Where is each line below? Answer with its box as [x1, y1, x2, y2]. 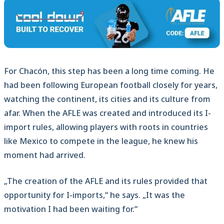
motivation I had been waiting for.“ [4, 203, 137, 215]
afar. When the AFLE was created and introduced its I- [4, 107, 211, 119]
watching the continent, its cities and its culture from [4, 93, 210, 105]
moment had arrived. [4, 149, 85, 161]
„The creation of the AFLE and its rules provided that [4, 175, 207, 187]
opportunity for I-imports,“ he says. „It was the [4, 189, 185, 201]
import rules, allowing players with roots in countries [4, 121, 208, 133]
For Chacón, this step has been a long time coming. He [4, 65, 214, 77]
